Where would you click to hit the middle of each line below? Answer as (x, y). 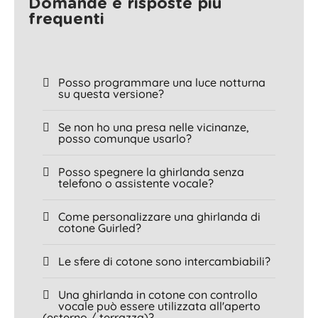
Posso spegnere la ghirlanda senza (151, 171)
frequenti (66, 19)
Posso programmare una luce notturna (162, 82)
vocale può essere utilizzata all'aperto (159, 306)
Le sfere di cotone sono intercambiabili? (164, 261)
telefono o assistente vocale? (136, 183)
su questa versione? (111, 93)
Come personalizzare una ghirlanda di (159, 216)
